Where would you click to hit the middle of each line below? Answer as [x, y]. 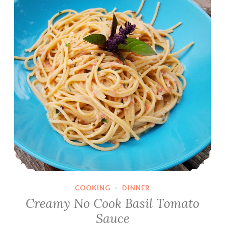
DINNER [136, 188]
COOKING [93, 188]
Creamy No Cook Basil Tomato [113, 204]
